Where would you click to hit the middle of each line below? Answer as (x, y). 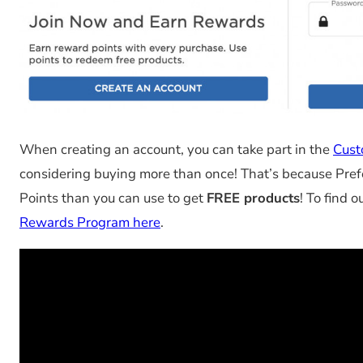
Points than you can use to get (113, 198)
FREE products (253, 198)
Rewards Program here (90, 222)
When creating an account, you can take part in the (176, 149)
